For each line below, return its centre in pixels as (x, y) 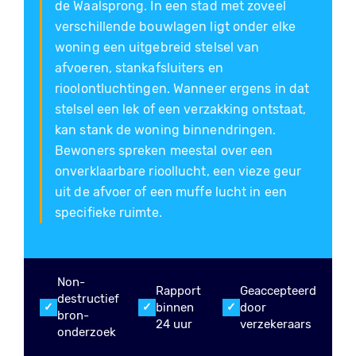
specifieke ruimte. (108, 213)
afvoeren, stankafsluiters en (139, 68)
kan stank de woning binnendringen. (166, 130)
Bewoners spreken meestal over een (164, 151)
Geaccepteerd (278, 290)
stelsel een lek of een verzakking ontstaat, (181, 109)
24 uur (174, 324)
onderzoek (87, 332)
